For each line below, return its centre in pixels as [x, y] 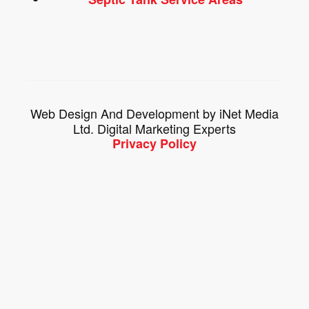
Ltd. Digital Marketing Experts [154, 129]
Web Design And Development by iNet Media [154, 113]
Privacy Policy [154, 144]
